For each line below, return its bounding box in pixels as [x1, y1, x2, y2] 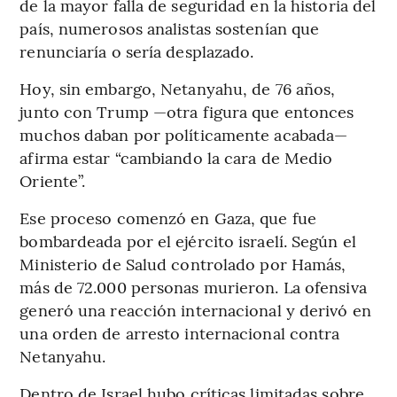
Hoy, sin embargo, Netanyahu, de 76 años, [19, 77, 336, 100]
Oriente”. [19, 169, 86, 192]
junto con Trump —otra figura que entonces [19, 100, 354, 123]
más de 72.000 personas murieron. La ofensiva [19, 276, 367, 299]
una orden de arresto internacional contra [19, 322, 340, 345]
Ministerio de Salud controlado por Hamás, [19, 253, 346, 276]
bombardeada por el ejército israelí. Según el [19, 230, 356, 253]
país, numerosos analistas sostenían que [19, 17, 320, 40]
